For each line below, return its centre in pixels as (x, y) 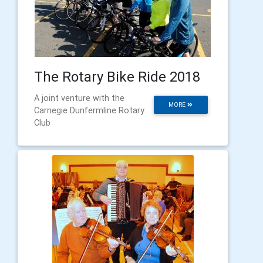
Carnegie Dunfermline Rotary (89, 110)
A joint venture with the (79, 98)
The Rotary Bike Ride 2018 (117, 76)
